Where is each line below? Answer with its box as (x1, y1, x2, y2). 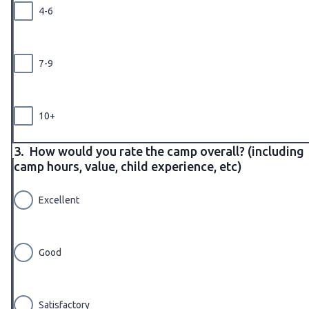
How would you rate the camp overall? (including (30, 143, 304, 158)
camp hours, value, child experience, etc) (14, 159, 245, 173)
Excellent (39, 194, 79, 206)
